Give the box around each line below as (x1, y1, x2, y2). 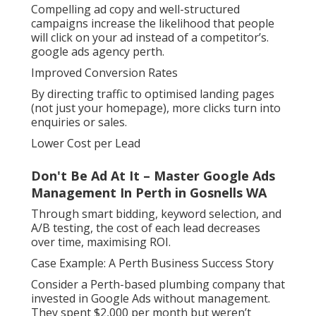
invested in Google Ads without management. (31, 291, 270, 307)
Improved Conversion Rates (31, 65, 178, 81)
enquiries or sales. (31, 114, 127, 130)
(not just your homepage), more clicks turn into (31, 100, 281, 116)
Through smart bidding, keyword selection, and (31, 206, 281, 222)
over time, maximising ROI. (31, 234, 171, 250)
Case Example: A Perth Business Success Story (31, 255, 274, 272)
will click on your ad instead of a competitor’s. (31, 30, 269, 46)
